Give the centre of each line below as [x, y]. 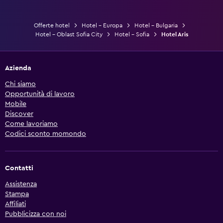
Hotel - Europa [102, 25]
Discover [19, 114]
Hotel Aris [174, 34]
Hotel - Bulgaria [156, 25]
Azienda [18, 68]
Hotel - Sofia [132, 34]
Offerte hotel [52, 25]
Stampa [17, 194]
